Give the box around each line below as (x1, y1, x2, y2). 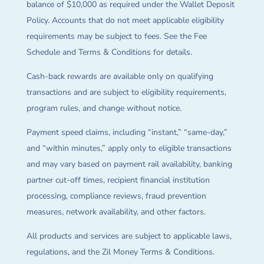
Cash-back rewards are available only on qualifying (26, 71, 213, 82)
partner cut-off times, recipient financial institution (26, 174, 210, 186)
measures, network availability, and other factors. (26, 206, 206, 218)
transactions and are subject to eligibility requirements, (26, 87, 226, 98)
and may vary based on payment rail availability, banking (26, 159, 232, 170)
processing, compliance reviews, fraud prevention (26, 190, 206, 202)
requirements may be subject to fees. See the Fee (26, 31, 207, 42)
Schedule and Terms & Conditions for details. (26, 47, 192, 58)
